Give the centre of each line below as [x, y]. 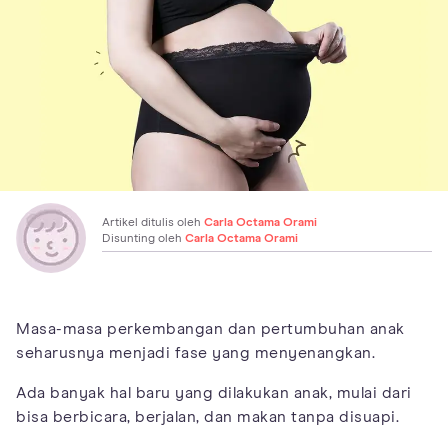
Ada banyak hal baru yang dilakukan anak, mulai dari [214, 392]
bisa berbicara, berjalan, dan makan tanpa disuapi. [207, 416]
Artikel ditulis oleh [153, 222]
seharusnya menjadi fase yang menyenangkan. [195, 352]
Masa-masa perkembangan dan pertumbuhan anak [210, 328]
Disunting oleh [143, 238]
